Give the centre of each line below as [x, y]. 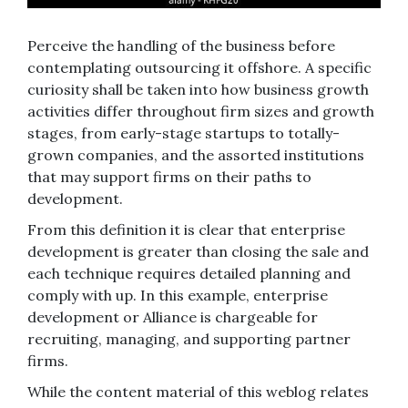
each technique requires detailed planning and [189, 274]
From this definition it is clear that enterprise [186, 230]
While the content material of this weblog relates [198, 392]
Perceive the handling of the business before [181, 46]
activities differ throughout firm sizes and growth [201, 112]
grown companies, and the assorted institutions [196, 155]
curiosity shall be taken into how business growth [198, 90]
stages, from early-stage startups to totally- [184, 133]
